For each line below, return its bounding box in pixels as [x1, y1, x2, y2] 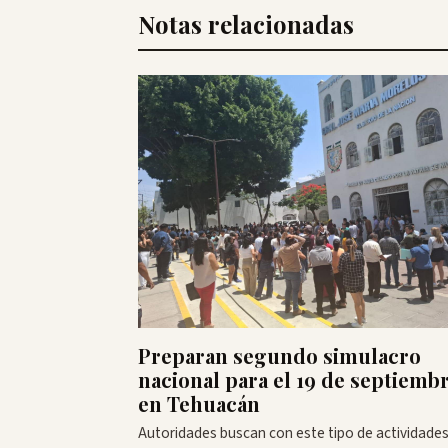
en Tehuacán [138, 390, 260, 418]
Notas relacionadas [138, 8, 354, 41]
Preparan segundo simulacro [138, 342, 421, 370]
